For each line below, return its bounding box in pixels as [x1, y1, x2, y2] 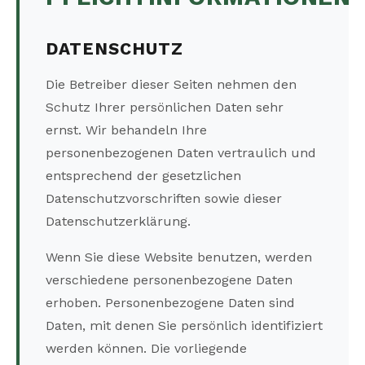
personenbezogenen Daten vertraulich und [46, 145, 316, 161]
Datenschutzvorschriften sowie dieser [46, 191, 282, 207]
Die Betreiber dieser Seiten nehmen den [46, 77, 297, 93]
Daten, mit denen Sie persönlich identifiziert [46, 318, 323, 334]
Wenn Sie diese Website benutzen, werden [46, 249, 312, 266]
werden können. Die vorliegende [46, 341, 247, 357]
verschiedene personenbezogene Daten [46, 272, 292, 288]
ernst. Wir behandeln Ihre [46, 122, 207, 139]
